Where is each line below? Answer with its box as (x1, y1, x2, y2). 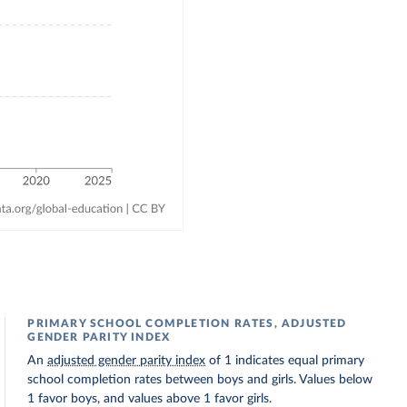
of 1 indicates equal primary (205, 354, 365, 367)
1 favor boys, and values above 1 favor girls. (27, 392, 273, 405)
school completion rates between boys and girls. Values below (27, 373, 373, 386)
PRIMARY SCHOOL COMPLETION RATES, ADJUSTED (27, 318, 347, 329)
